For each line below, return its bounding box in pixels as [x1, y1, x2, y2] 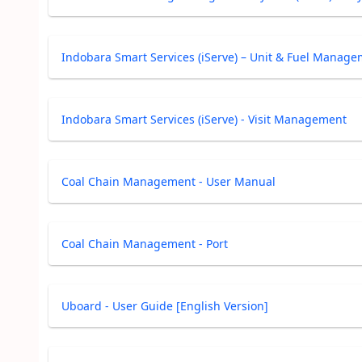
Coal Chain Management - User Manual [61, 174, 276, 189]
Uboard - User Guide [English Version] [61, 298, 268, 314]
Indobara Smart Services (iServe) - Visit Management [61, 112, 347, 127]
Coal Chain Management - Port [61, 236, 228, 251]
